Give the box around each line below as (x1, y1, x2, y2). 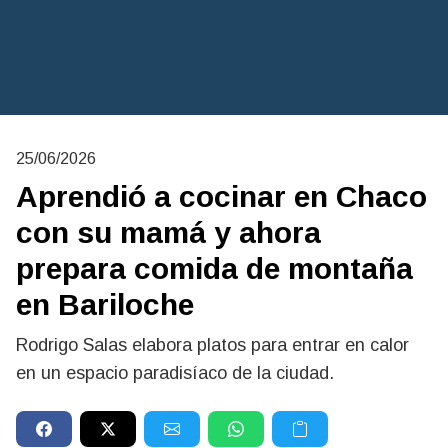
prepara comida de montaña (16, 252, 413, 285)
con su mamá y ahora (16, 216, 321, 249)
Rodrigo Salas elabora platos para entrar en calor (16, 335, 409, 355)
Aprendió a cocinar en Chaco (16, 180, 427, 213)
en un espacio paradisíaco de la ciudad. (16, 363, 334, 383)
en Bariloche (16, 288, 194, 321)
